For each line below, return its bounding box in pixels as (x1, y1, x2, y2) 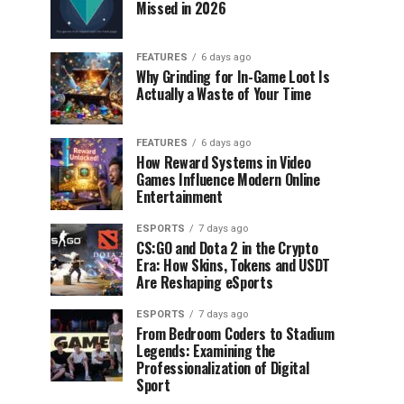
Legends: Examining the (136, 340, 275, 362)
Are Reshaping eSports (136, 271, 273, 293)
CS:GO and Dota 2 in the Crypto (136, 237, 318, 259)
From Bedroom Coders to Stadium (136, 323, 335, 344)
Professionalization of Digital (136, 357, 309, 379)
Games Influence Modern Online (136, 169, 320, 190)
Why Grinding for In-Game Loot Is (136, 66, 330, 87)
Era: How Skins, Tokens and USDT (136, 254, 331, 276)
